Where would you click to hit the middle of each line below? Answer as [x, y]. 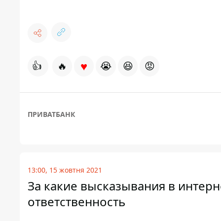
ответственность [76, 202]
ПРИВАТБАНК [51, 114]
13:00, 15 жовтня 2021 [65, 170]
